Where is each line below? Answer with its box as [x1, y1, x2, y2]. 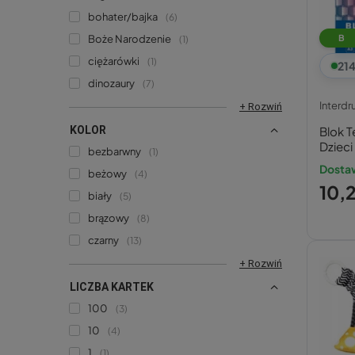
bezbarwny [88, 144, 141, 158]
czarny [88, 233, 119, 246]
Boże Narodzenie [88, 32, 171, 45]
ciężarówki [88, 54, 139, 67]
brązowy [88, 211, 129, 224]
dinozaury [88, 76, 135, 90]
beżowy [88, 166, 127, 180]
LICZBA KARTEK [70, 280, 154, 293]
